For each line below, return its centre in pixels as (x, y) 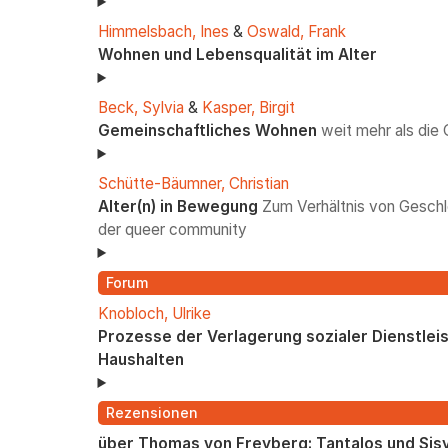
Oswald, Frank (296, 31)
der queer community (172, 229)
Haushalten (140, 359)
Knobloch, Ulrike (154, 313)
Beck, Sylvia (140, 107)
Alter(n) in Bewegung (177, 206)
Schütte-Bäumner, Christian (193, 183)
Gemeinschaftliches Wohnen (207, 130)
